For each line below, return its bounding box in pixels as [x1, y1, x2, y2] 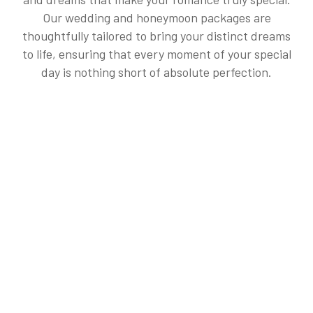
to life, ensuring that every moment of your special [22, 46, 291, 62]
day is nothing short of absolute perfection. [41, 64, 272, 80]
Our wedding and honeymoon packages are [42, 10, 271, 26]
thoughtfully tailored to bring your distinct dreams [22, 28, 291, 44]
